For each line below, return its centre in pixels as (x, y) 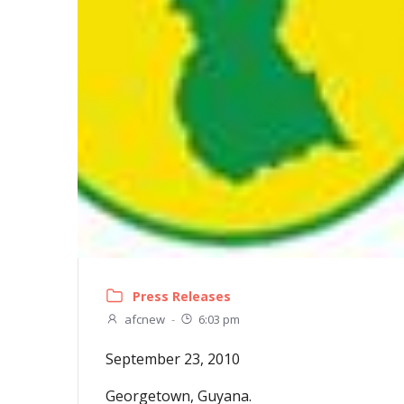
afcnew (145, 319)
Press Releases (182, 296)
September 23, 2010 (173, 359)
